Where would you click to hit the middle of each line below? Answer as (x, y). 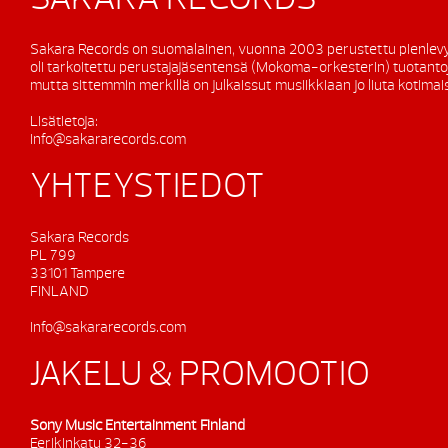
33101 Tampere (77, 273)
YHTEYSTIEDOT (147, 187)
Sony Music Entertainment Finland (137, 425)
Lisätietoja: (64, 121)
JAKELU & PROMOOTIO (200, 375)
